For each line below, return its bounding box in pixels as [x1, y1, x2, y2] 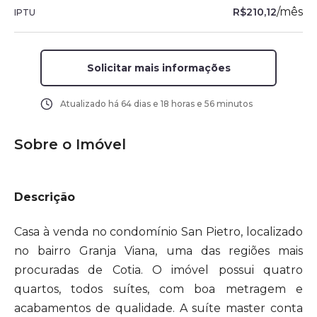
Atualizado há [59, 98, 121, 109]
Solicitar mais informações [86, 62, 231, 74]
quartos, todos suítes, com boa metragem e [14, 282, 303, 296]
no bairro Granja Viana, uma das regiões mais [14, 243, 303, 258]
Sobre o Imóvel [14, 136, 126, 153]
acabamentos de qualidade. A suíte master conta [14, 301, 303, 315]
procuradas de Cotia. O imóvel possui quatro [14, 263, 303, 277]
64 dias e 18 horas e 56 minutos [120, 98, 253, 109]
